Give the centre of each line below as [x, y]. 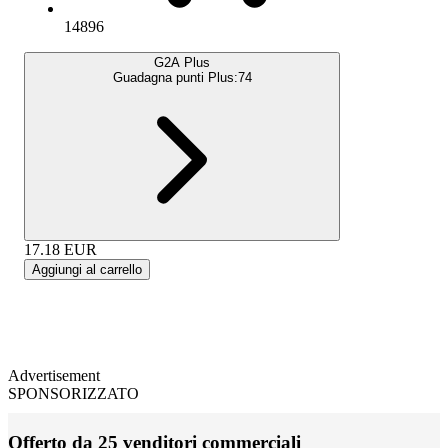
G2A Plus [182, 63]
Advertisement [54, 376]
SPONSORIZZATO [73, 394]
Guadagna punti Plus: [175, 78]
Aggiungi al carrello [87, 270]
